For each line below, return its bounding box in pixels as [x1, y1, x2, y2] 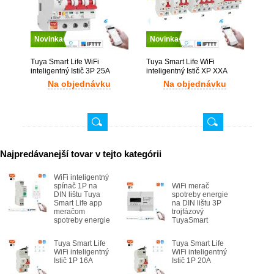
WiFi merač [172, 182, 209, 190]
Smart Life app [54, 199, 102, 207]
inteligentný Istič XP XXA [146, 67, 227, 75]
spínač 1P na [54, 182, 97, 190]
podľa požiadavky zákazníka [146, 76, 241, 84]
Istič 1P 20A [172, 256, 211, 265]
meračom [54, 207, 85, 216]
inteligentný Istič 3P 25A [30, 67, 110, 75]
